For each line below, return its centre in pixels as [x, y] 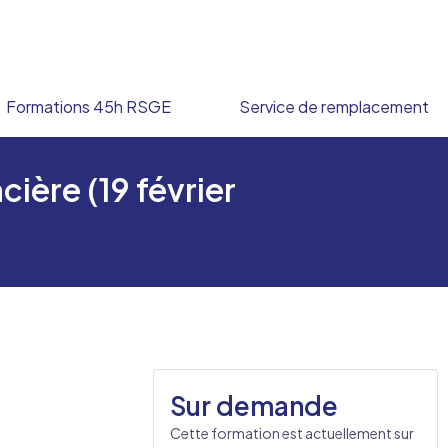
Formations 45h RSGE [88, 106]
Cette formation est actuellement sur [292, 433]
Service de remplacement [333, 106]
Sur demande [254, 405]
